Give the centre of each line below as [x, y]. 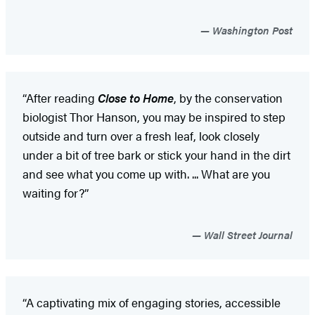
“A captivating [59, 302]
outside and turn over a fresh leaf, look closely [141, 135]
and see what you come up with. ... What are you [146, 173]
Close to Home [136, 97]
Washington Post [251, 30]
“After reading [60, 97]
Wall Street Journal [247, 234]
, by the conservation [228, 97]
